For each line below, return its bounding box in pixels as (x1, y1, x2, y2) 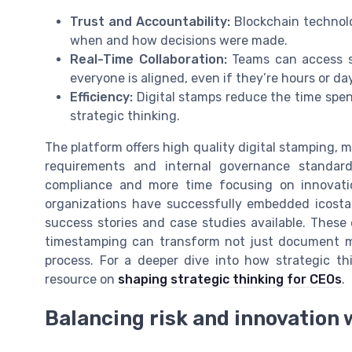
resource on (45, 271, 118, 287)
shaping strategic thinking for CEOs (118, 271, 342, 287)
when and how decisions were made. (70, 32, 288, 48)
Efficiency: (70, 89, 133, 104)
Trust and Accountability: (70, 13, 230, 29)
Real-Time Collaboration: (70, 51, 227, 67)
